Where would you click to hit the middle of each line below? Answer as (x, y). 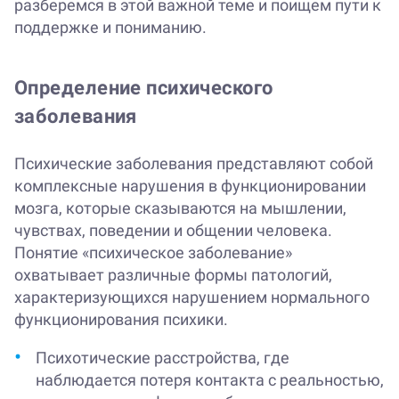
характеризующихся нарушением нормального (192, 297)
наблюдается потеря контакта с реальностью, (210, 380)
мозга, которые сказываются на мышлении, (180, 208)
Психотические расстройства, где (163, 358)
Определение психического (144, 88)
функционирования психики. (121, 320)
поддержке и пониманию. (110, 28)
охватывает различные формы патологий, (173, 275)
